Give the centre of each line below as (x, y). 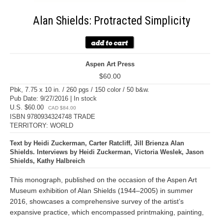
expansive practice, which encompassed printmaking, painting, (107, 212)
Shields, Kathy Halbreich (47, 161)
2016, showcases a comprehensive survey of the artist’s (97, 201)
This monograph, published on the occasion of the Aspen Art (103, 180)
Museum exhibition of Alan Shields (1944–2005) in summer (101, 191)
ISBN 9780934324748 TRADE (53, 117)
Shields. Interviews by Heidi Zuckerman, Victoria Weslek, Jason (107, 152)
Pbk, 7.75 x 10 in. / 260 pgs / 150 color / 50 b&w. (80, 90)
